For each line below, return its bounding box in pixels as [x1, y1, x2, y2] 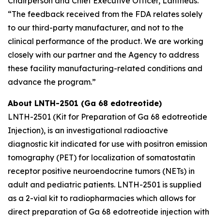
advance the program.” [8, 77, 96, 87]
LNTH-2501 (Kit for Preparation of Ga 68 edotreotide [8, 112, 207, 122]
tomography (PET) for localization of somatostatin [8, 153, 195, 162]
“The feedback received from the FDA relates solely [8, 9, 202, 19]
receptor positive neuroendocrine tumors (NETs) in [8, 166, 195, 176]
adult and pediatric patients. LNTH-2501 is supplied [8, 180, 201, 189]
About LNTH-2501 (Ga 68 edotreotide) [8, 98, 162, 108]
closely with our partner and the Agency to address [8, 50, 199, 60]
